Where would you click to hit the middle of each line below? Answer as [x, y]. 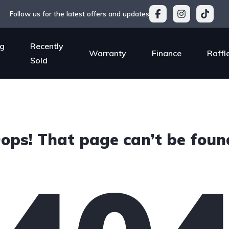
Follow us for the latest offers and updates [79, 14]
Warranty [107, 53]
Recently [47, 46]
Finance [166, 53]
